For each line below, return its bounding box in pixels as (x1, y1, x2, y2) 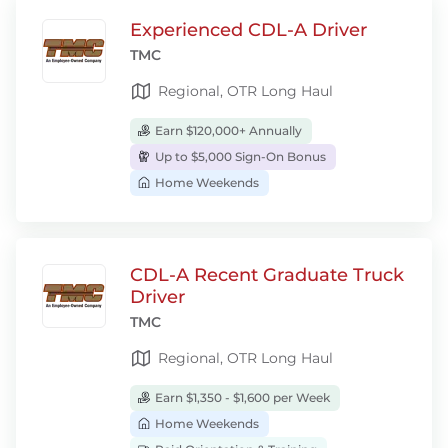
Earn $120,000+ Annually (152, 123, 302, 138)
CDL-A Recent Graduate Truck (130, 264, 404, 286)
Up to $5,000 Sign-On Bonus (152, 149, 326, 164)
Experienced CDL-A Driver (130, 19, 367, 41)
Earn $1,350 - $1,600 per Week (152, 390, 330, 405)
